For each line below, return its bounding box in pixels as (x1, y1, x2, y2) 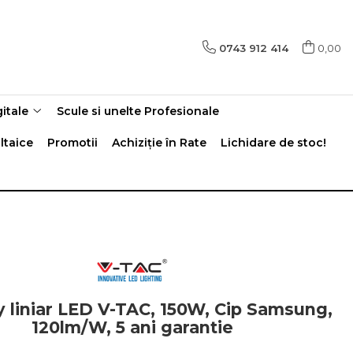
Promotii (47, 136, 98, 150)
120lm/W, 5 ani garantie (32, 318, 233, 337)
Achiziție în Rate (112, 136, 206, 150)
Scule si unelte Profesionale (57, 104, 219, 118)
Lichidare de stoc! (221, 136, 326, 150)
